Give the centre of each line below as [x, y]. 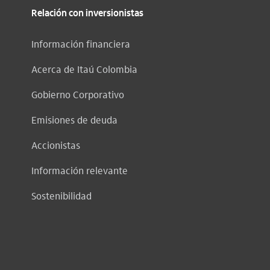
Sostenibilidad [61, 196]
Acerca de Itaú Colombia [84, 69]
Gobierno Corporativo [78, 94]
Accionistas [56, 145]
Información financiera [81, 44]
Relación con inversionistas [87, 14]
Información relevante [80, 170]
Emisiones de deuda [74, 120]
